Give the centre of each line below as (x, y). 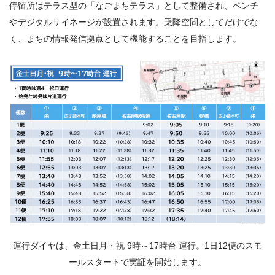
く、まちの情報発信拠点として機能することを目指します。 (125, 39)
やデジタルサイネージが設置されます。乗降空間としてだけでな (134, 22)
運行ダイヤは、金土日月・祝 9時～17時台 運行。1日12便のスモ (137, 245)
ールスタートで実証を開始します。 (137, 262)
